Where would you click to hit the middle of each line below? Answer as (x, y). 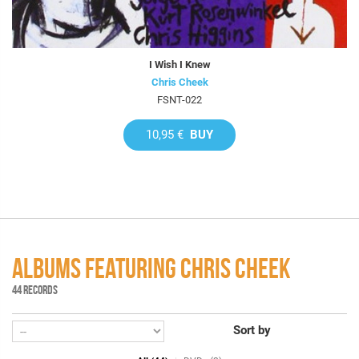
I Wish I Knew (179, 65)
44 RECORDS (35, 290)
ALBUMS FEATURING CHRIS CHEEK (151, 269)
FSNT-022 (179, 100)
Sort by (252, 331)
